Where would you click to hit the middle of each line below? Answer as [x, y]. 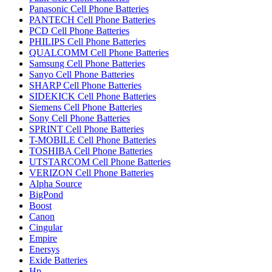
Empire [43, 238]
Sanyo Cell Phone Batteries [82, 74]
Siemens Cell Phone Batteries [86, 107]
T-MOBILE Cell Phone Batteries [93, 140]
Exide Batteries [58, 260]
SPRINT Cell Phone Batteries [87, 129]
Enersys [44, 249]
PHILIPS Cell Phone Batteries [87, 42]
